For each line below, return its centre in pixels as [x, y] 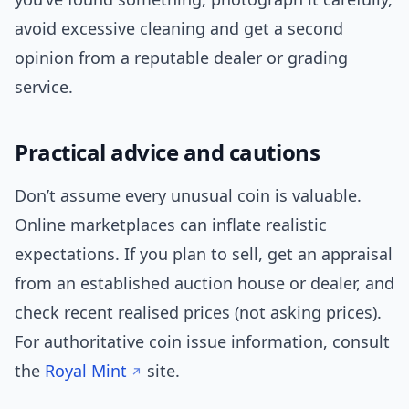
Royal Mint [86, 371]
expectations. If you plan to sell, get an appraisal [204, 254]
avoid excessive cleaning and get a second [179, 29]
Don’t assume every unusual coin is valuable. [188, 196]
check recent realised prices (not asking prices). [198, 313]
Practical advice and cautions [168, 152]
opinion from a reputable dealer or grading [181, 58]
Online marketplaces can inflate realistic [171, 225]
